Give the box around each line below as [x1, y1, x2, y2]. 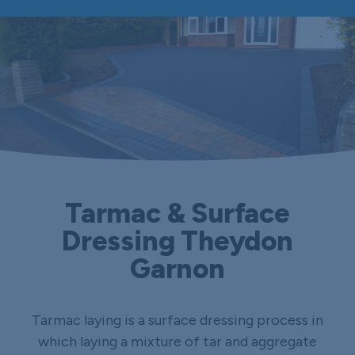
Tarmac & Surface [65, 196, 290, 230]
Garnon [130, 251, 225, 285]
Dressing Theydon [62, 223, 293, 258]
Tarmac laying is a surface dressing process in [31, 311, 323, 329]
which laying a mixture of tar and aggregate [37, 332, 317, 350]
